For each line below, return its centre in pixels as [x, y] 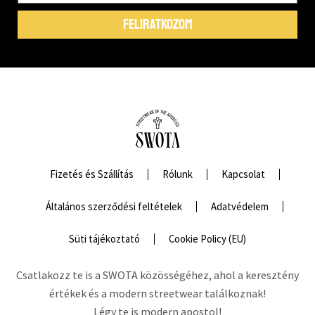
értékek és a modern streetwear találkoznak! [157, 294]
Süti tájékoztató [104, 239]
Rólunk [177, 174]
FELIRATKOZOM [157, 25]
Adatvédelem [240, 207]
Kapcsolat [243, 174]
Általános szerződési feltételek [114, 207]
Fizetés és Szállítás [91, 174]
